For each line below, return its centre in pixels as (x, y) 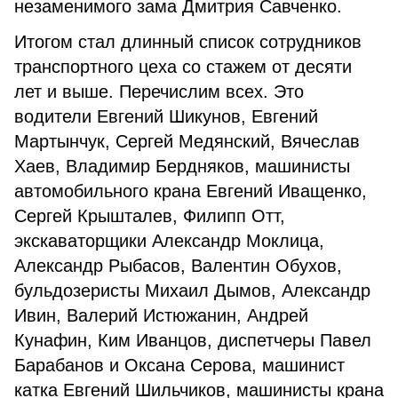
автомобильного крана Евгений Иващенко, (191, 191)
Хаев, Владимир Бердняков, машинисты (182, 166)
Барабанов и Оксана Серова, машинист (179, 365)
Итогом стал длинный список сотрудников (188, 42)
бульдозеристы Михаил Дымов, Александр (192, 291)
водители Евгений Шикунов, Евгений (166, 116)
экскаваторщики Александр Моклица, (169, 241)
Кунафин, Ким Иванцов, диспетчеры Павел (193, 340)
